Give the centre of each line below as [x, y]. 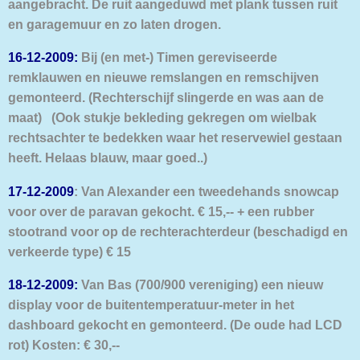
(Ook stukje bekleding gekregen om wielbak [181, 118]
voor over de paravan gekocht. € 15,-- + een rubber [161, 211]
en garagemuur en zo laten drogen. [115, 24]
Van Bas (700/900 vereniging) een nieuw [200, 284]
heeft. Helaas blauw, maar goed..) [108, 158]
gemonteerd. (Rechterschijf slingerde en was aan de [166, 98]
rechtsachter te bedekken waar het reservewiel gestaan [175, 138]
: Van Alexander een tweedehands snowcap [207, 191]
